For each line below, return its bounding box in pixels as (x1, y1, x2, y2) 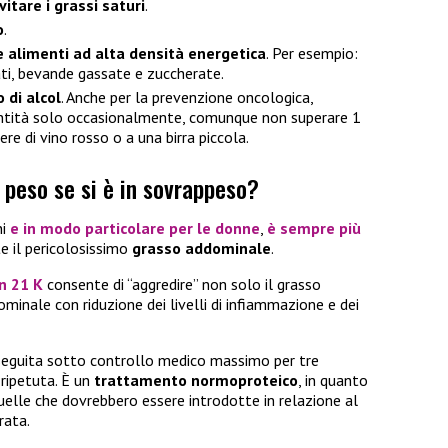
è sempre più (267, 218, 361, 239)
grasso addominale (132, 238, 271, 259)
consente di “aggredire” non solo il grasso (43, 274, 321, 295)
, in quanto (298, 370, 368, 391)
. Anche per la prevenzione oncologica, (61, 87, 313, 108)
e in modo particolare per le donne (10, 218, 260, 239)
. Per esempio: (266, 43, 358, 64)
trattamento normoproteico (94, 370, 298, 391)
